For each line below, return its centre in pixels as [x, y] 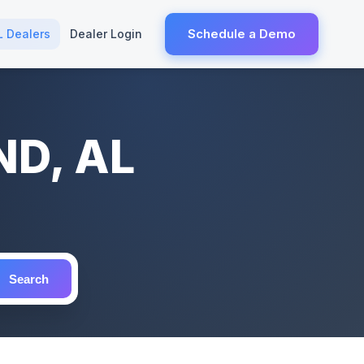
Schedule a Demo [242, 34]
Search [29, 279]
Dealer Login [106, 34]
